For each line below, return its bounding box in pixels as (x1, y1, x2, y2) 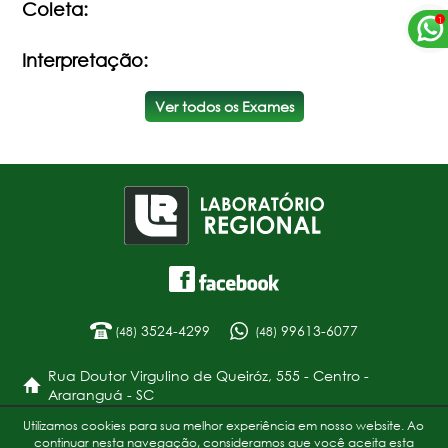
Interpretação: (22, 49, 149, 72)
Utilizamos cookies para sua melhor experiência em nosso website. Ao (23, 417, 425, 434)
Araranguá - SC (47, 384, 154, 404)
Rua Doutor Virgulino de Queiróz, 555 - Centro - (47, 365, 369, 385)
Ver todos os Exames (154, 97, 294, 117)
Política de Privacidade (143, 419, 305, 439)
